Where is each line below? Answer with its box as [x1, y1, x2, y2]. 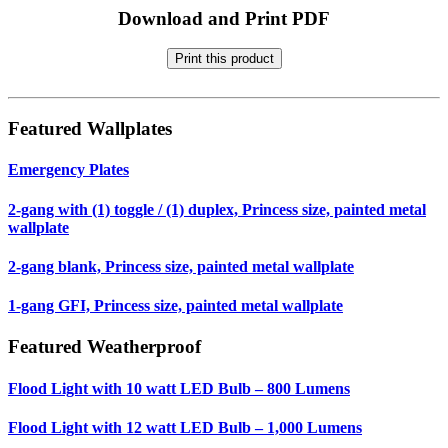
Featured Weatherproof [8, 336, 201, 358]
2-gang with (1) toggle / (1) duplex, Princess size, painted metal [8, 200, 426, 218]
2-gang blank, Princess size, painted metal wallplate [8, 257, 354, 275]
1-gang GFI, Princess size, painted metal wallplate [8, 297, 343, 315]
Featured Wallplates [8, 118, 172, 140]
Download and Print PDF [118, 7, 330, 29]
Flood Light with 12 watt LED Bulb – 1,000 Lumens [8, 419, 362, 437]
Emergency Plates [8, 161, 129, 179]
